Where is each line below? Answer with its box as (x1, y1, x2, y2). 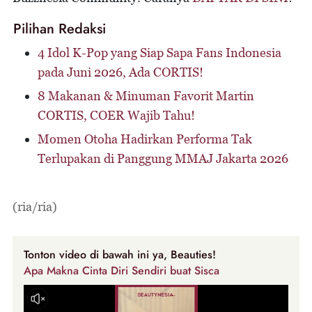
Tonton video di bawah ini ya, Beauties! (24, 247, 216, 263)
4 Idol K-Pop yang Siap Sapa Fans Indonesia (38, 45, 281, 61)
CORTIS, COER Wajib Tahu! (38, 108, 195, 123)
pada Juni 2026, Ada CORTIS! (38, 65, 203, 80)
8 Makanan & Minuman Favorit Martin (38, 88, 254, 104)
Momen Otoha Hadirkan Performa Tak (38, 132, 252, 147)
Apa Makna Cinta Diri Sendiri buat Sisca (24, 263, 219, 279)
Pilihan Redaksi (13, 19, 106, 40)
